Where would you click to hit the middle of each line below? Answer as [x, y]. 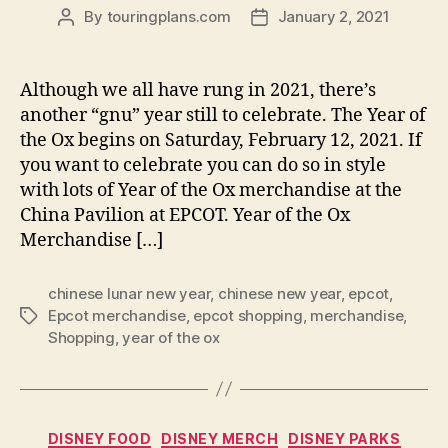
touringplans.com [168, 16]
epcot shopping [248, 315]
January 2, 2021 [333, 16]
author [88, 39]
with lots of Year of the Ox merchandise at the [211, 190]
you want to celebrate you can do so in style [203, 165]
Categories [267, 434]
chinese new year [279, 293]
